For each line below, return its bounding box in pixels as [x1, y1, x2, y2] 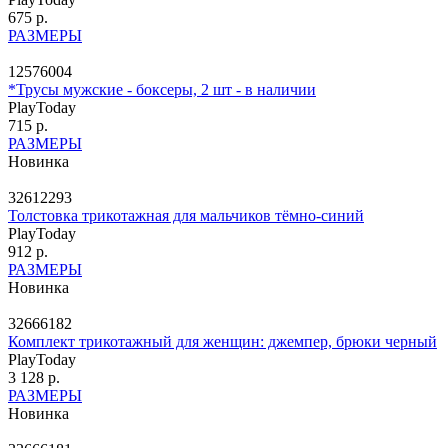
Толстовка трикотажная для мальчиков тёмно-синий [8, 206, 364, 224]
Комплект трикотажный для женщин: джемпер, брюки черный [8, 332, 437, 350]
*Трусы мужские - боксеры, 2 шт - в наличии [8, 80, 316, 98]
